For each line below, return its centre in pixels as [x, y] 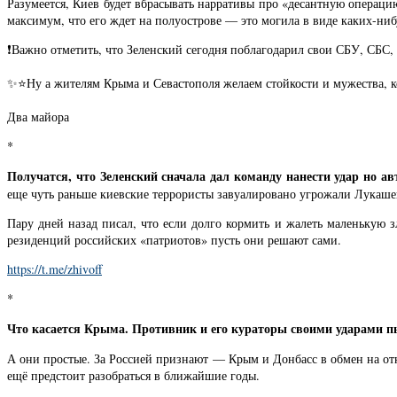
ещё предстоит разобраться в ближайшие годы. [133, 376]
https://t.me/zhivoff [54, 269]
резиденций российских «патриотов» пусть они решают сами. [174, 240]
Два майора [38, 116]
